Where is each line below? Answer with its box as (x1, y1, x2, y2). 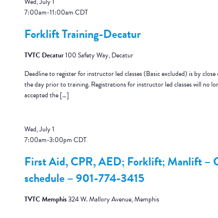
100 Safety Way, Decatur (65, 50, 133, 60)
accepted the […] (24, 90, 69, 100)
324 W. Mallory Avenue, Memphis (68, 194, 159, 204)
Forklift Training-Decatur (24, 25, 141, 43)
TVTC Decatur (24, 50, 65, 60)
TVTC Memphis (24, 194, 68, 204)
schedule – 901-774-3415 (24, 169, 145, 187)
